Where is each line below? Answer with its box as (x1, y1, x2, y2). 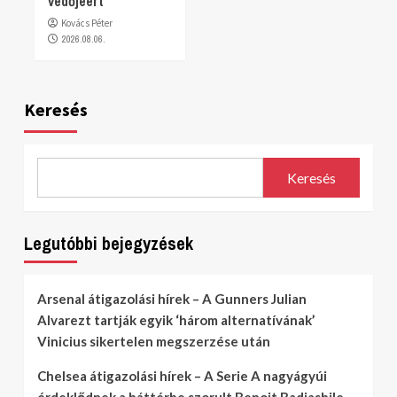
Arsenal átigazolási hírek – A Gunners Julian (37, 291, 307, 307)
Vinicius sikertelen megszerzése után (37, 333, 270, 349)
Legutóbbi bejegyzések (24, 231, 193, 255)
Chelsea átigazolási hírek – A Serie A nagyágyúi (37, 368, 327, 384)
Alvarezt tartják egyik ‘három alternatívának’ (37, 312, 315, 328)
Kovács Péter (61, 17, 113, 29)
